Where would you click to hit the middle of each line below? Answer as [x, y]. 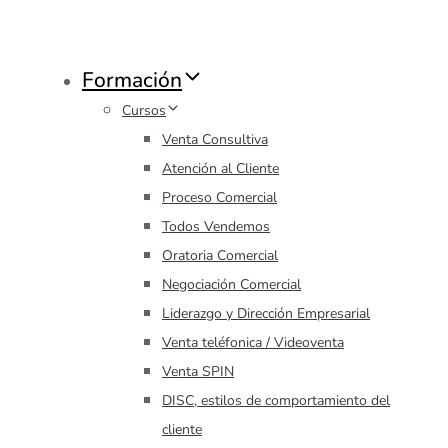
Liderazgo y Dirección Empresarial [266, 313]
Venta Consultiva [215, 139]
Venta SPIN [198, 371]
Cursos [144, 110]
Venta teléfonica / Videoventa [253, 342]
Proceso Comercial [219, 197]
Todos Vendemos [216, 226]
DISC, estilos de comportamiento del [276, 400]
